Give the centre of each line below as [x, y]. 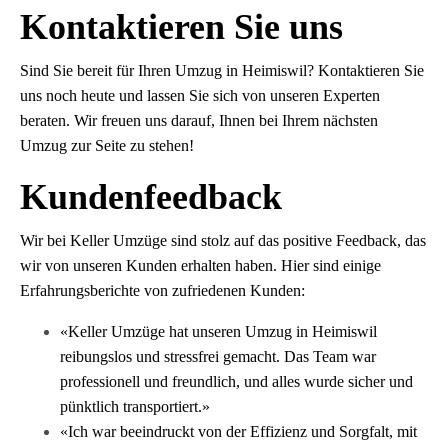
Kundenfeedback [151, 197]
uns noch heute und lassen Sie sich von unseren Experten [200, 96]
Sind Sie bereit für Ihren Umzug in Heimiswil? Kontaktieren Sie [222, 71]
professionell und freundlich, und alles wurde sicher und [236, 382]
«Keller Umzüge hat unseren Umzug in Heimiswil [218, 332]
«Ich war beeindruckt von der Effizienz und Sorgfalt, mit [238, 432]
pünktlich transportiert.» [135, 407]
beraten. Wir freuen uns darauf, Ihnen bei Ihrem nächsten [199, 121]
